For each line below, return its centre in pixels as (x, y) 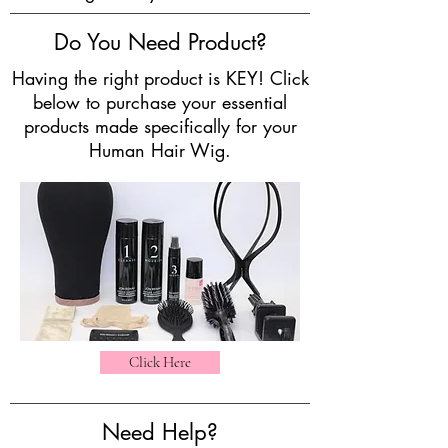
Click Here (160, 362)
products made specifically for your (160, 126)
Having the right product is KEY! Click (160, 78)
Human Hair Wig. (160, 150)
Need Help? (160, 432)
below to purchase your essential (160, 102)
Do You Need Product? (160, 42)
